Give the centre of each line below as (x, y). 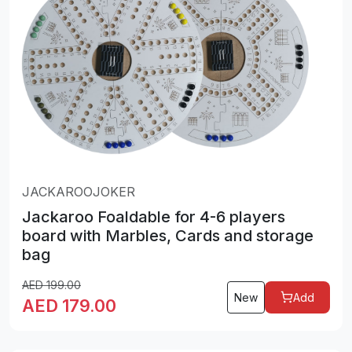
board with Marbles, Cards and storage (168, 235)
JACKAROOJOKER (79, 191)
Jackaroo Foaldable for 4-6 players (154, 216)
